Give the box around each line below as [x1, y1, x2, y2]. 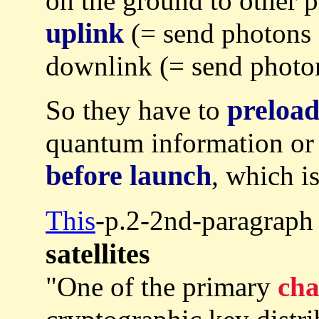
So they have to [46, 94, 227, 125]
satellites [46, 237, 150, 270]
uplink [46, 16, 124, 49]
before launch [46, 159, 211, 192]
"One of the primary [46, 271, 278, 302]
